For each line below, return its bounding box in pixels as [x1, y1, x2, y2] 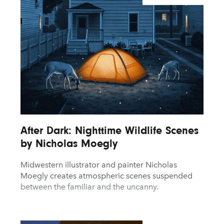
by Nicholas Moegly [20, 136, 117, 149]
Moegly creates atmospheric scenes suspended [20, 170, 192, 180]
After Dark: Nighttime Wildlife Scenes [20, 123, 198, 136]
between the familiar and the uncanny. [20, 181, 158, 191]
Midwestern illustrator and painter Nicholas [20, 159, 177, 169]
